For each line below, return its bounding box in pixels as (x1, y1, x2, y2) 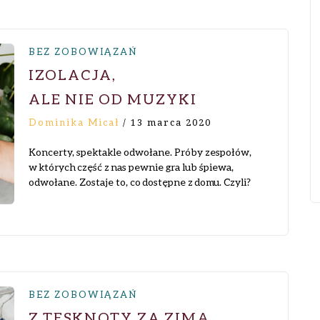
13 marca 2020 (131, 117, 211, 128)
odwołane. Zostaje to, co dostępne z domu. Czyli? (29, 176, 251, 188)
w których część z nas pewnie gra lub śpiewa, (29, 161, 234, 173)
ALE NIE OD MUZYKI (29, 90, 197, 107)
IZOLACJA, (29, 66, 116, 83)
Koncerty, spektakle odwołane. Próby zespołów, (29, 146, 251, 158)
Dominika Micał (29, 116, 119, 128)
